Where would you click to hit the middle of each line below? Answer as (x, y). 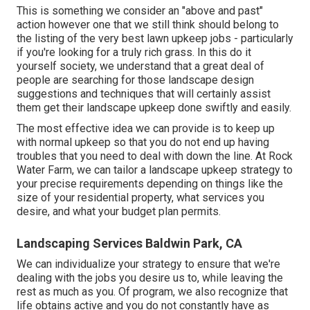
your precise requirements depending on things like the (150, 184)
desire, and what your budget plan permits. (119, 212)
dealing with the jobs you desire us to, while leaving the (150, 278)
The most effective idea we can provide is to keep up (146, 129)
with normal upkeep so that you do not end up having (143, 143)
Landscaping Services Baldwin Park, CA (129, 244)
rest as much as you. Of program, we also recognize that (152, 292)
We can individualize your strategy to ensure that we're (148, 264)
